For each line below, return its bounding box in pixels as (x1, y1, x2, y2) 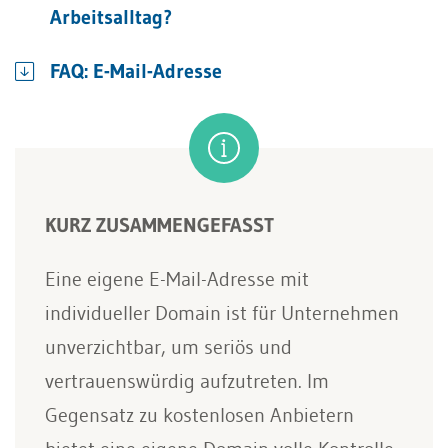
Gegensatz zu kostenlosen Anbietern (45, 403, 354, 427)
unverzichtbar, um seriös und (45, 335, 292, 359)
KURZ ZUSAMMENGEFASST (45, 213, 274, 237)
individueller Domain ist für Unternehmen (45, 301, 399, 325)
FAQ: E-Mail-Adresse (50, 59, 222, 83)
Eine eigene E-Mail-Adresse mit (45, 267, 309, 291)
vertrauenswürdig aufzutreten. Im (45, 369, 329, 393)
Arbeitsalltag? (50, 5, 172, 29)
